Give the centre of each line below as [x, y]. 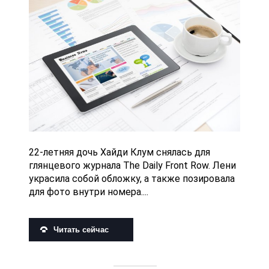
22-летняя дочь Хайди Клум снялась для [119, 152]
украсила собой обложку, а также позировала [132, 178]
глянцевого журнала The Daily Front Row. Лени [132, 165]
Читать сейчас [81, 229]
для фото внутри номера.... [89, 192]
